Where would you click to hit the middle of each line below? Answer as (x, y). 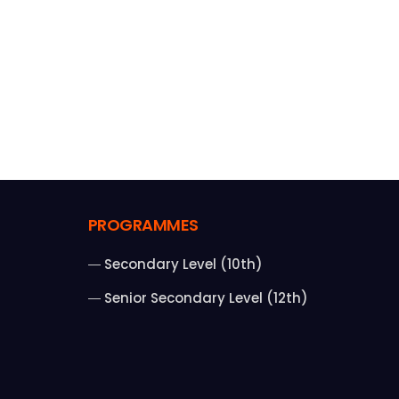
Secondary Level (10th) (183, 265)
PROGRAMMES (143, 225)
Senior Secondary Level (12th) (206, 298)
